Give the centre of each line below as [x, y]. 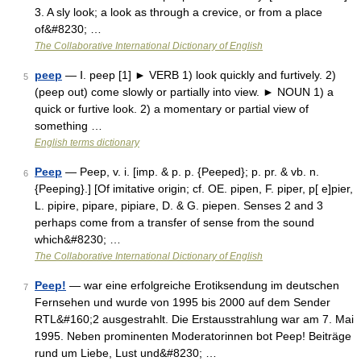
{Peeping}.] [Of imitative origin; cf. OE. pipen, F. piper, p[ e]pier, [194, 189]
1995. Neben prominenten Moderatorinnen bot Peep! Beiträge [193, 336]
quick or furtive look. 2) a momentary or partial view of [172, 109]
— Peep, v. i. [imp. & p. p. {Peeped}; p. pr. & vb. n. [191, 172]
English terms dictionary [87, 143]
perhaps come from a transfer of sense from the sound [174, 222]
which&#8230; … [78, 239]
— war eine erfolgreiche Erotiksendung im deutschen [203, 285]
